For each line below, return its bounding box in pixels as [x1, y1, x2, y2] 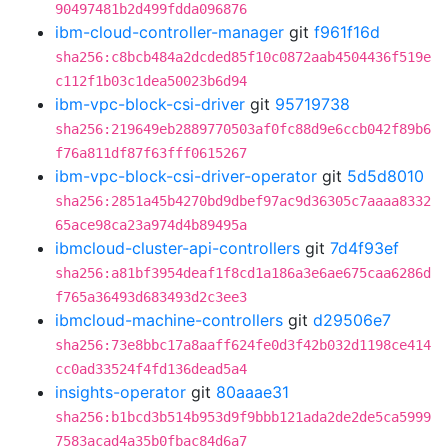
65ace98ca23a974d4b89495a [55, 217, 247, 233]
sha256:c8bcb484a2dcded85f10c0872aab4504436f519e [55, 49, 431, 65]
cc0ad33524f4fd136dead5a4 [55, 361, 247, 377]
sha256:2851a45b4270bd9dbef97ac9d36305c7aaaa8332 [55, 193, 431, 209]
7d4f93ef [330, 238, 399, 258]
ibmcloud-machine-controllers [55, 310, 283, 330]
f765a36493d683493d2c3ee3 [55, 289, 247, 305]
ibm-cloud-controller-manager [55, 22, 284, 42]
